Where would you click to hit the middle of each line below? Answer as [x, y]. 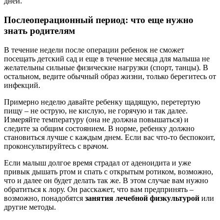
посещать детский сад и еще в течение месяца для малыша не [107, 58]
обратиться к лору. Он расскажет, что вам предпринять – [99, 189]
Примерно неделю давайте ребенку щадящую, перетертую [102, 102]
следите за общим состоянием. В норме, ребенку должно [99, 128]
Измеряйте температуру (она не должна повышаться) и [96, 119]
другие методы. [30, 207]
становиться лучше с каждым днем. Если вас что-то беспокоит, [110, 137]
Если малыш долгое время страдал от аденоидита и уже [97, 163]
